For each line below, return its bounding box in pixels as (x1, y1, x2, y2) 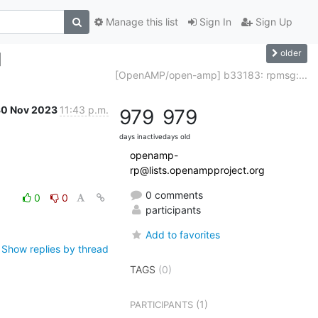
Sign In (197, 16, 231, 28)
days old (163, 132, 190, 141)
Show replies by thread (1, 242, 109, 255)
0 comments (143, 188, 203, 201)
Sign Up (253, 16, 292, 28)
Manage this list (103, 16, 178, 28)
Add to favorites (146, 228, 221, 241)
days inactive (119, 132, 163, 141)
